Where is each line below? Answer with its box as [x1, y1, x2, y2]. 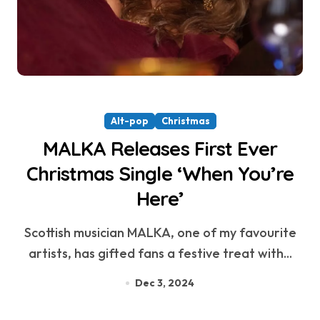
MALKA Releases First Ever [43, 136, 277, 161]
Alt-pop [110, 115, 149, 127]
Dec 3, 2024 [135, 276, 194, 290]
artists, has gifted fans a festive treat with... [28, 245, 292, 262]
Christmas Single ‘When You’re [26, 161, 294, 186]
